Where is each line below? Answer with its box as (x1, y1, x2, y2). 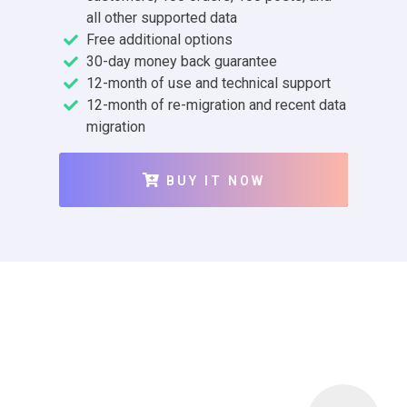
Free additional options (86, 30, 233, 48)
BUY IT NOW (165, 173, 265, 188)
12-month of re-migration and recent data (86, 95, 346, 114)
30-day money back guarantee (86, 52, 277, 70)
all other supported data (86, 8, 237, 26)
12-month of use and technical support (86, 74, 331, 92)
